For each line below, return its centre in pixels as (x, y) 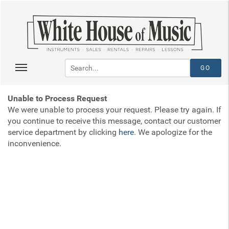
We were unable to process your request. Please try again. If (114, 110)
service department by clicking (63, 132)
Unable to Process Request (57, 98)
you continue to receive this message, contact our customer (114, 121)
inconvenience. (35, 143)
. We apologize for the (173, 132)
